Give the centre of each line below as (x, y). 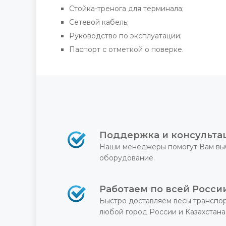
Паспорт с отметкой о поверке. (126, 49)
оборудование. (127, 158)
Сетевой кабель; (99, 22)
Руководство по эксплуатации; (125, 36)
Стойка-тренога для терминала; (126, 8)
